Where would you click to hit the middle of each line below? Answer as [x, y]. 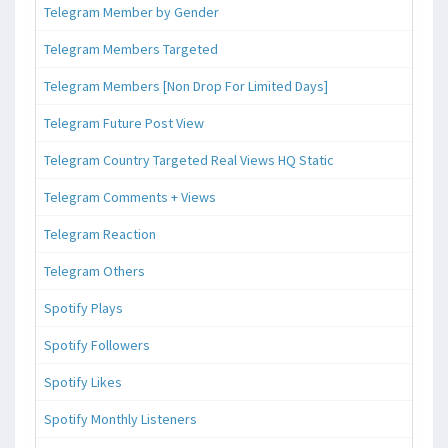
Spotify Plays [83, 307]
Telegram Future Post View [124, 122]
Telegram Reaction [100, 233]
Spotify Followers [97, 344]
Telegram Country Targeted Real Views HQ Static [189, 159]
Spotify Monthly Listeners [120, 418]
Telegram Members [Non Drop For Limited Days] [186, 85]
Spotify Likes [83, 381]
